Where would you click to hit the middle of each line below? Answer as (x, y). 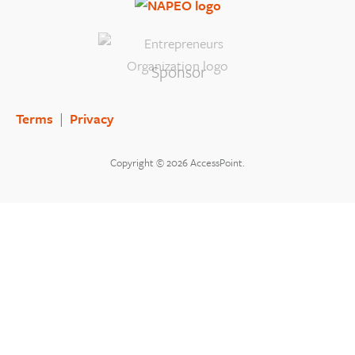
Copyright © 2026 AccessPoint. (177, 163)
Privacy (92, 119)
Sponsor (179, 72)
